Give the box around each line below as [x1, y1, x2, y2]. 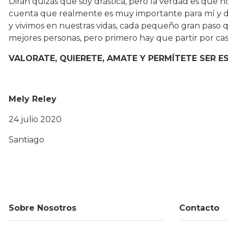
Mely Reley [9, 94, 56, 104]
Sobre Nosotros [9, 203, 76, 213]
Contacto [179, 203, 219, 213]
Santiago [9, 135, 44, 145]
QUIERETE [60, 53, 102, 63]
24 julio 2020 [9, 115, 62, 124]
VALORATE [9, 53, 55, 63]
